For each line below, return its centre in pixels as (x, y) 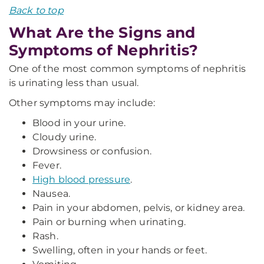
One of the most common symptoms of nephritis (128, 69)
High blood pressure (82, 179)
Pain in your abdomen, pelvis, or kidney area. (139, 208)
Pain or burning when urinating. (109, 222)
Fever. (47, 165)
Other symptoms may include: (82, 103)
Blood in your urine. (79, 123)
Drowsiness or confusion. (92, 151)
